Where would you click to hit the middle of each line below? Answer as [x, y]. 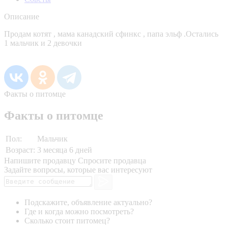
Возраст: [20, 150]
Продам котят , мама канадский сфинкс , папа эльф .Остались [111, 34]
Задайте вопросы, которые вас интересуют [78, 169]
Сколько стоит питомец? [67, 221]
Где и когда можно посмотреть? [79, 212]
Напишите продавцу [40, 160]
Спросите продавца [112, 160]
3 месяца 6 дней [65, 150]
